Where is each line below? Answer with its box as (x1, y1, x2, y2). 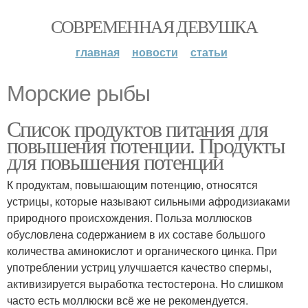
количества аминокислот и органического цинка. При (7, 243, 277, 258)
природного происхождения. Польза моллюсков (7, 210, 252, 225)
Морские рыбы (7, 81, 150, 106)
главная (75, 44, 120, 60)
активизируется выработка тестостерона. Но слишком (7, 276, 283, 291)
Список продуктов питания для (7, 113, 268, 143)
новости (131, 44, 178, 60)
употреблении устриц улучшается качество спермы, (7, 259, 272, 275)
